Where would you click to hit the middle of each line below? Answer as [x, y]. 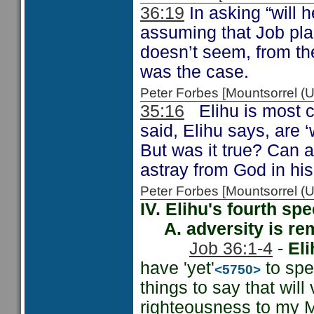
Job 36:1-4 [231, 248]
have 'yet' [177, 268]
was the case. [194, 72]
